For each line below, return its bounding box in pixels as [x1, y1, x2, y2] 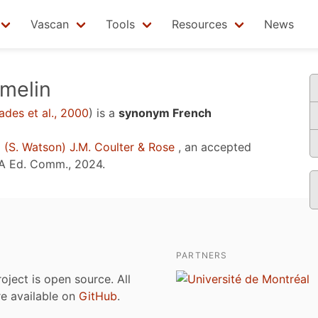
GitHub [79, 289, 117, 303]
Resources [172, 17, 227, 31]
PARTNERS [176, 250, 228, 261]
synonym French [119, 106, 212, 120]
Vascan [31, 17, 69, 31]
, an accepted [175, 140, 251, 154]
